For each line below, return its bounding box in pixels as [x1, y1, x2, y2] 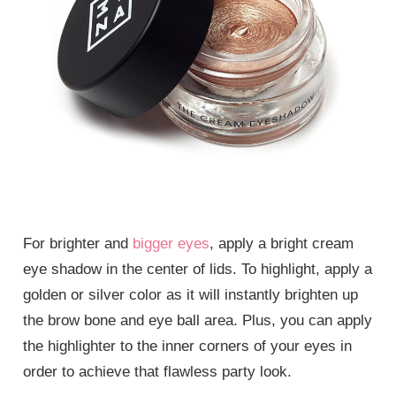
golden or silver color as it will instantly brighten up [23, 286, 359, 303]
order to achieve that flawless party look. [23, 362, 293, 380]
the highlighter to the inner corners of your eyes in [23, 337, 353, 354]
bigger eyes [133, 234, 210, 252]
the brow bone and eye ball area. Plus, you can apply [23, 311, 373, 329]
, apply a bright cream [209, 234, 354, 252]
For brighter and [23, 234, 133, 252]
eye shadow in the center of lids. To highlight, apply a [23, 260, 373, 278]
